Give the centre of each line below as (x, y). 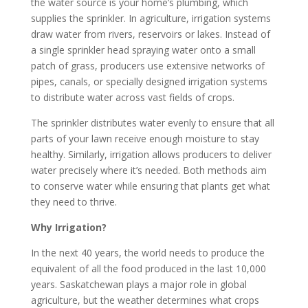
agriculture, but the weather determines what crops (145, 300)
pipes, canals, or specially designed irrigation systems (149, 81)
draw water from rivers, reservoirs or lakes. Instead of (150, 34)
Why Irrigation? (68, 227)
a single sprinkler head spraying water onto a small (143, 50)
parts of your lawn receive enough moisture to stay (145, 139)
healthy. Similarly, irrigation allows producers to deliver (151, 154)
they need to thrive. (74, 202)
